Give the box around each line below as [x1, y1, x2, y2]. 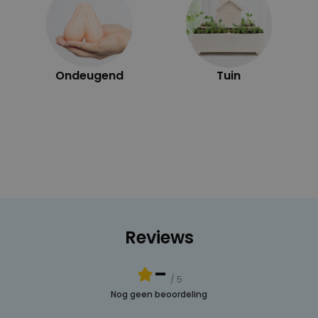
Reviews [124, 225, 194, 249]
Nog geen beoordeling [111, 287, 207, 300]
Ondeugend [55, 67, 124, 84]
